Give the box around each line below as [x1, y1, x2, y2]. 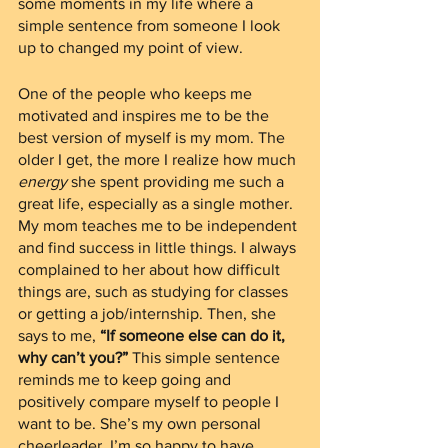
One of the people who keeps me [18, 85, 256, 102]
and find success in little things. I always [18, 239, 300, 256]
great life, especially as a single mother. [18, 195, 297, 212]
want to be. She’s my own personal [18, 415, 265, 432]
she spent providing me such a [67, 173, 288, 190]
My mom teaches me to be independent [18, 217, 301, 234]
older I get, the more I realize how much [18, 151, 300, 168]
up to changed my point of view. [18, 39, 243, 56]
